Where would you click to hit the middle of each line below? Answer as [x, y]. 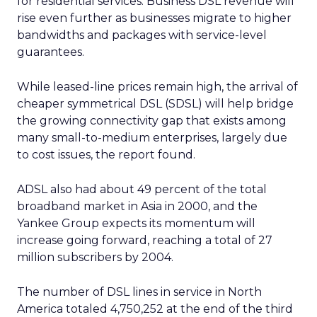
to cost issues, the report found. [106, 155]
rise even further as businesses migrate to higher [154, 18]
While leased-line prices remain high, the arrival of [157, 87]
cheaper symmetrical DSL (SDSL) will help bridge [155, 104]
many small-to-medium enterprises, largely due [152, 138]
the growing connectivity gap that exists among [152, 121]
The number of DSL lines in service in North [139, 292]
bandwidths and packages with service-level [142, 35]
